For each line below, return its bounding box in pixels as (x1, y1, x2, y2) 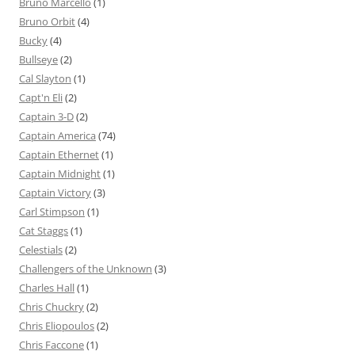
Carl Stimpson (19, 204, 85, 219)
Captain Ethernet (19, 147, 99, 162)
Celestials (19, 242, 63, 258)
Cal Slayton (19, 71, 71, 86)
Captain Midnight (19, 166, 101, 181)
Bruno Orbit (19, 14, 75, 29)
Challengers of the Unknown (19, 261, 152, 277)
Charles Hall (19, 281, 74, 296)
